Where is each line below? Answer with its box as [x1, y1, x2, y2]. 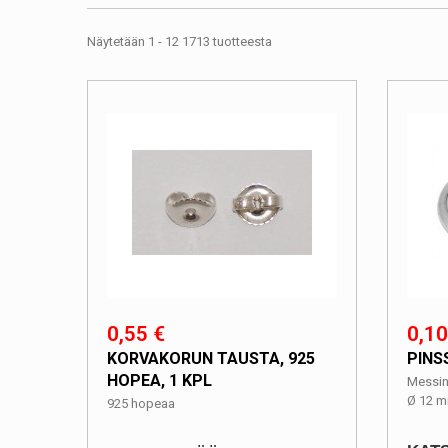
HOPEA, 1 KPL [107, 371, 212, 390]
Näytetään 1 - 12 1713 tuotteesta [87, 34, 272, 49]
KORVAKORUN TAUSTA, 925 [107, 349, 315, 368]
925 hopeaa [107, 396, 175, 411]
